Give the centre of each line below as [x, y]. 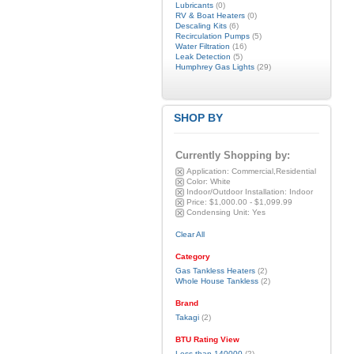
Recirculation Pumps [212, 36]
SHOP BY [198, 118]
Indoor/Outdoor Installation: [236, 192]
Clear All [190, 234]
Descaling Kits [201, 26]
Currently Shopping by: [232, 155]
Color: [197, 181]
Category [192, 256]
